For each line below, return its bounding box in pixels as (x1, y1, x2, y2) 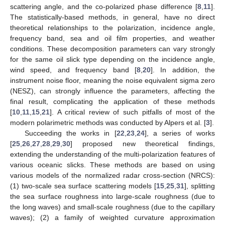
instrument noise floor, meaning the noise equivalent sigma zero (10, 76, 215, 84)
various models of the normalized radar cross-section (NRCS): (10, 171, 215, 179)
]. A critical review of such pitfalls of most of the (50, 107, 215, 116)
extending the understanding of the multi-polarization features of (10, 150, 215, 158)
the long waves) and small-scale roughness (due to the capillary (10, 202, 215, 211)
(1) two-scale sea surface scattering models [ (10, 181, 156, 190)
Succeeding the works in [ (24, 129, 117, 137)
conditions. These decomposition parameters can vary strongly (10, 44, 215, 53)
